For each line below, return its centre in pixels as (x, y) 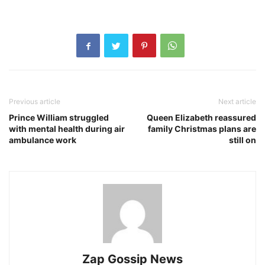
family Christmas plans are (202, 129)
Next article (237, 101)
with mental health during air (67, 129)
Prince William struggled (59, 117)
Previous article (35, 101)
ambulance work (43, 140)
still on (243, 140)
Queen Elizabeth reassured (201, 117)
